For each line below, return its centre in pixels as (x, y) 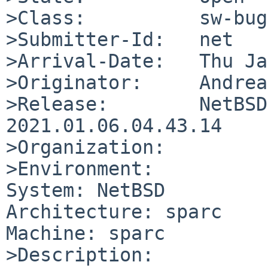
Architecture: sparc (114, 211)
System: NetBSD (86, 190)
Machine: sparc (86, 233)
